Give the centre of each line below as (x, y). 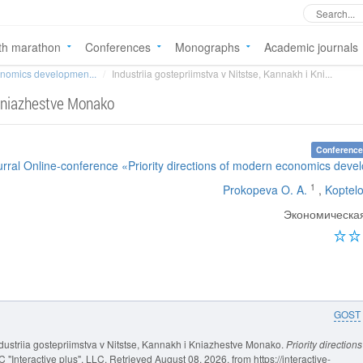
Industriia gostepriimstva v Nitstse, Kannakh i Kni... (222, 73)
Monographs (207, 47)
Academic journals (311, 47)
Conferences (118, 47)
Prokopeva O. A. (265, 190)
